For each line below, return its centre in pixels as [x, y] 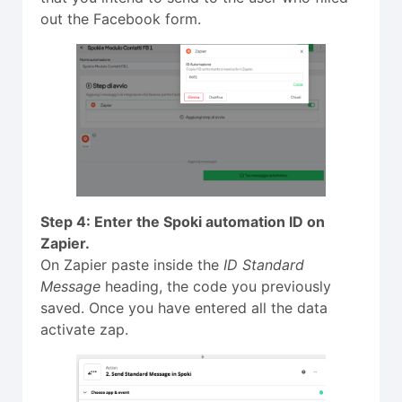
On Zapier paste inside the [132, 264]
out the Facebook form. [121, 19]
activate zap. [84, 329]
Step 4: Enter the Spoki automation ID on [183, 221]
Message [70, 286]
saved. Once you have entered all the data [184, 307]
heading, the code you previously [216, 286]
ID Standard [264, 264]
